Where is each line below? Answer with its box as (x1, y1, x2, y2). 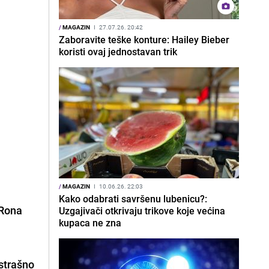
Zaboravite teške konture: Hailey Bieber (59, 33, 229, 46)
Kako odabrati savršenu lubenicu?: (59, 192, 207, 205)
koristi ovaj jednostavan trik (59, 45, 177, 58)
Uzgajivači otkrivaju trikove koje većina (59, 204, 225, 217)
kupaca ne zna (59, 216, 121, 229)
